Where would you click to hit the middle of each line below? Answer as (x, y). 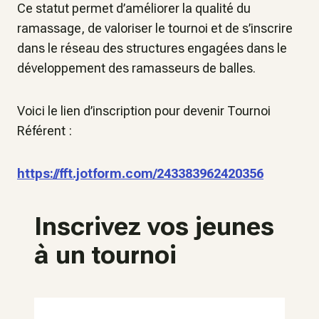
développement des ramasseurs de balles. (136, 68)
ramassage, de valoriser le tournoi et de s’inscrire (155, 28)
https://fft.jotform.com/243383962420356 (140, 173)
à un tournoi (109, 255)
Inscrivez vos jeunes (154, 226)
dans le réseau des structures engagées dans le (152, 48)
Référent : (45, 131)
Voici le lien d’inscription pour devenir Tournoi (144, 111)
